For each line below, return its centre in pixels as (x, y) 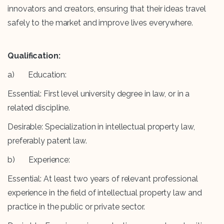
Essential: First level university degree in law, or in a (99, 94)
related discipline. (39, 108)
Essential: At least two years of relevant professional (103, 179)
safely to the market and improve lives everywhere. (100, 23)
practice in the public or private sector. (76, 207)
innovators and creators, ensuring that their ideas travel (107, 9)
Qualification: (34, 56)
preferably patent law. (47, 141)
